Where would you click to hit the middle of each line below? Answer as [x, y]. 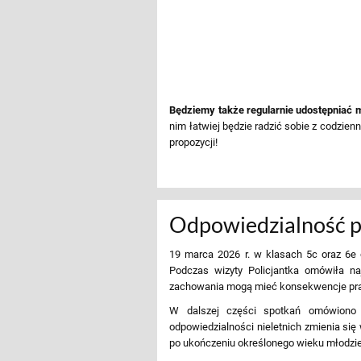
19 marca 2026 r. [210, 254]
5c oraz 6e [331, 254]
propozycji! [194, 142]
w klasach [278, 254]
